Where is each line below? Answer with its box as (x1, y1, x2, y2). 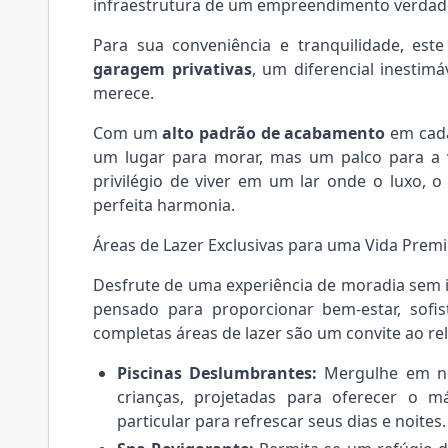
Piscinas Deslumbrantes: (117, 361, 318, 384)
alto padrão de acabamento (162, 121, 386, 144)
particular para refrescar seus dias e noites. (117, 409, 446, 432)
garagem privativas (93, 57, 252, 80)
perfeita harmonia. (93, 193, 235, 216)
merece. (93, 81, 154, 104)
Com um (93, 121, 163, 144)
